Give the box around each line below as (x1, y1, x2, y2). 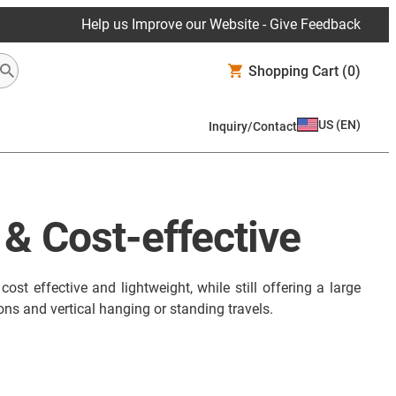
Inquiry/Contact (209, 118, 297, 133)
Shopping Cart (248, 62, 339, 80)
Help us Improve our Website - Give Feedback (81, 16, 361, 33)
